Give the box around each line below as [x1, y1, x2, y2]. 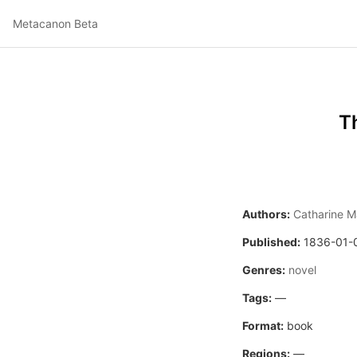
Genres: [242, 263, 285, 277]
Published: [242, 235, 300, 249]
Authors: [242, 207, 290, 222]
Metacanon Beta [13, 17, 98, 30]
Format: [242, 319, 284, 333]
